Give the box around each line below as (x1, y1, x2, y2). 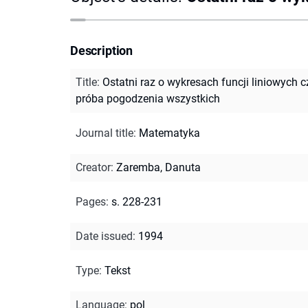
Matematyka (139, 126, 200, 140)
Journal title (76, 126, 133, 140)
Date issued (76, 229, 133, 243)
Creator (76, 160, 111, 174)
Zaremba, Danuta (116, 160, 201, 174)
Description (70, 43, 133, 58)
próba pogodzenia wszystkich (76, 91, 220, 105)
